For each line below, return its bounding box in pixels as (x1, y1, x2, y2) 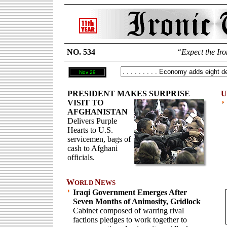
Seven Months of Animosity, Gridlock (73, 197, 201, 206)
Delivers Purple (67, 117, 117, 125)
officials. (67, 153, 95, 162)
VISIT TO (67, 98, 103, 107)
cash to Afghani (67, 144, 118, 153)
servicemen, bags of (67, 135, 131, 143)
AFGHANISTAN (67, 107, 128, 116)
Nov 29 (79, 69, 96, 75)
